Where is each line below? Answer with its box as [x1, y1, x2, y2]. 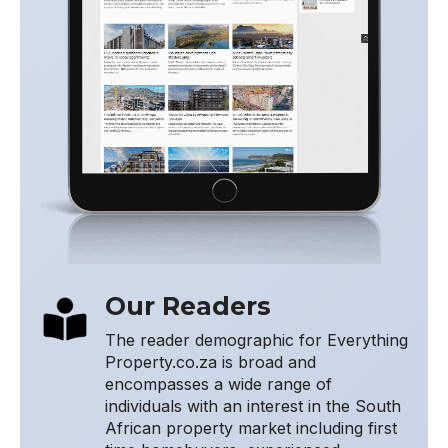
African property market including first [105, 418, 397, 439]
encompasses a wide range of [105, 374, 332, 395]
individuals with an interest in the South [105, 396, 401, 417]
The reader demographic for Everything [105, 330, 408, 351]
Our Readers [105, 291, 271, 322]
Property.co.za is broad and [105, 352, 316, 373]
